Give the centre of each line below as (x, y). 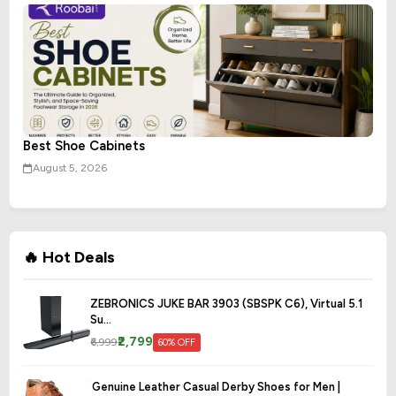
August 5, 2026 (70, 168)
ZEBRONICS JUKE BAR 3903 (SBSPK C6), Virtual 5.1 (227, 304)
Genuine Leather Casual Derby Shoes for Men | (216, 387)
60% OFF (177, 342)
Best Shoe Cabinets (84, 146)
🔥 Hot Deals (69, 258)
